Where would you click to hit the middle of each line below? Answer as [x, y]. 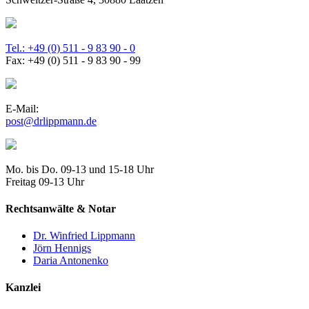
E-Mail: [22, 108]
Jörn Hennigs [62, 248]
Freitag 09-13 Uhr [45, 181]
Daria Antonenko [71, 261]
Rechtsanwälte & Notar [61, 208]
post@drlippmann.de [51, 121]
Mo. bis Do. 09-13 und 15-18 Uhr [80, 169]
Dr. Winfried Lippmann [84, 236]
